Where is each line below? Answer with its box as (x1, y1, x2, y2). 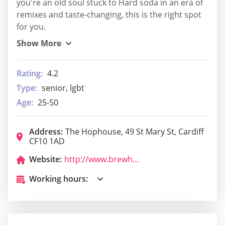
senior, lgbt (42, 82, 84, 94)
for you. (17, 21, 46, 33)
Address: (29, 126, 63, 138)
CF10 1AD (29, 136, 65, 147)
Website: (29, 154, 62, 165)
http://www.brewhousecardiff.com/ (133, 154, 139, 165)
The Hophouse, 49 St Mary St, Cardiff (65, 126, 204, 138)
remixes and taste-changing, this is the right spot (17, 9, 201, 21)
